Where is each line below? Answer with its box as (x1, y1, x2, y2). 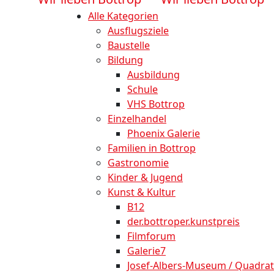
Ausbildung (127, 68, 180, 82)
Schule (127, 83, 158, 97)
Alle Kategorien (88, 9, 158, 23)
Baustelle (108, 39, 150, 53)
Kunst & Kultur (108, 185, 176, 199)
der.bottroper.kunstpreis (127, 215, 240, 229)
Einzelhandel (108, 112, 166, 126)
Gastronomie (108, 156, 169, 170)
